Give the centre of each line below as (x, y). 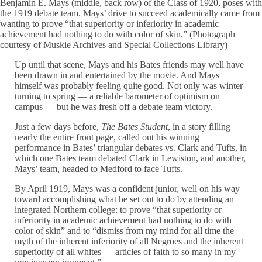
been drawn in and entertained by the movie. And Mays (117, 75)
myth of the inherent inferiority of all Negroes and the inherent (129, 241)
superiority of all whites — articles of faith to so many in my (125, 251)
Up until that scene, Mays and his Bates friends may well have (130, 64)
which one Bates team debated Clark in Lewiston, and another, (130, 158)
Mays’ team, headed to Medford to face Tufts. (99, 168)
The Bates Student (135, 126)
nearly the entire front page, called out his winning (107, 137)
